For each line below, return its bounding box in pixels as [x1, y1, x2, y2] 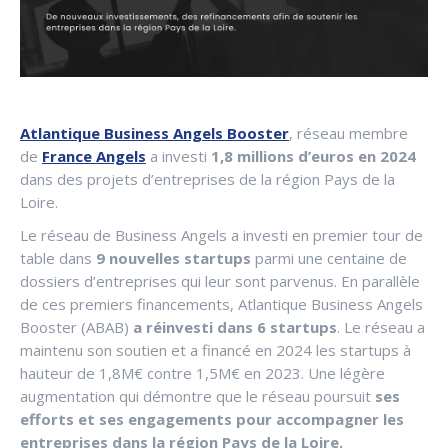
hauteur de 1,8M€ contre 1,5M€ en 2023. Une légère [20, 363, 385, 384]
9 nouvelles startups [92, 248, 251, 269]
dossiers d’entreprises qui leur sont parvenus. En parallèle [20, 271, 420, 292]
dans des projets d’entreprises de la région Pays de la [20, 169, 395, 190]
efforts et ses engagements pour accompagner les [20, 409, 404, 430]
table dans [20, 248, 92, 269]
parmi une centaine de [251, 248, 407, 269]
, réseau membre [289, 123, 408, 144]
